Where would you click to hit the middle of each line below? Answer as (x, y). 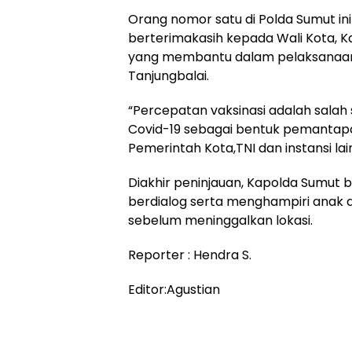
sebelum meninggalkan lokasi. (220, 220)
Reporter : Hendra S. (190, 255)
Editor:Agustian (174, 289)
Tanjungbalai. (169, 75)
